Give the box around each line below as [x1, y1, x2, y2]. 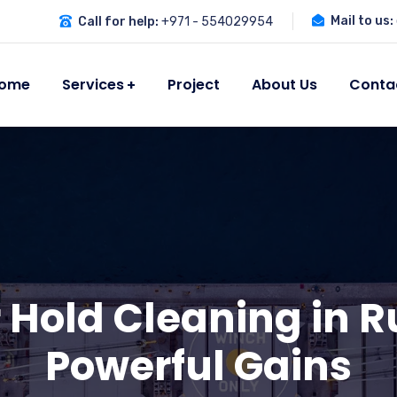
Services [62, 74, 124, 95]
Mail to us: [330, 13, 393, 28]
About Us [252, 74, 317, 95]
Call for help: [77, 13, 159, 29]
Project [167, 74, 220, 95]
